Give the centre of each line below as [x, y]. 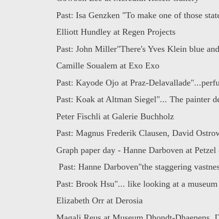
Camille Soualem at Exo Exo [108, 66]
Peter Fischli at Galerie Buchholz [115, 116]
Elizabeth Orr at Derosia [99, 201]
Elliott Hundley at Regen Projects [116, 32]
